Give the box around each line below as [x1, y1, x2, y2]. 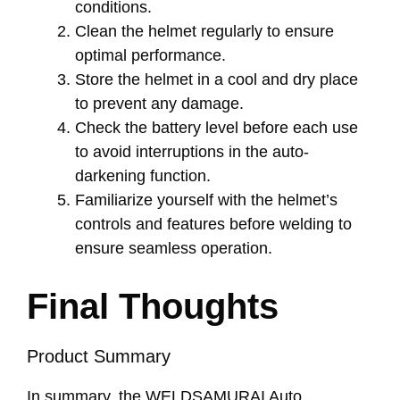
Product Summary [27, 346, 171, 366]
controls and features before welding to [75, 214, 352, 233]
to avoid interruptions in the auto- [75, 142, 309, 161]
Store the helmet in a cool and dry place [75, 70, 358, 88]
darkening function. [75, 166, 211, 185]
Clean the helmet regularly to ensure [75, 21, 334, 40]
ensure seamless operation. [75, 238, 272, 257]
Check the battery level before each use [75, 118, 358, 137]
